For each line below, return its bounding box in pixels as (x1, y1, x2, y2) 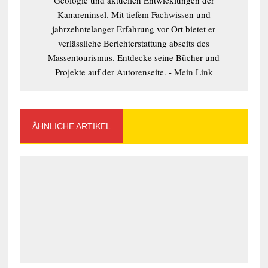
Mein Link (173, 65, 213, 78)
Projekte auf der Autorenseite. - (54, 65, 174, 78)
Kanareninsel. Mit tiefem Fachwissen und (57, 8, 211, 20)
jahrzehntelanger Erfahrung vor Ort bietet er (52, 22, 216, 35)
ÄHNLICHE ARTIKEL (32, 121, 111, 131)
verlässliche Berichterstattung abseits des (58, 36, 210, 49)
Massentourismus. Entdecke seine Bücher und (48, 51, 220, 63)
